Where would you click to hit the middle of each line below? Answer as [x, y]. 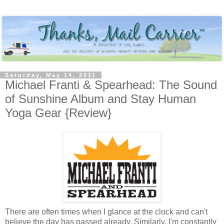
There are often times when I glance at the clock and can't [106, 211]
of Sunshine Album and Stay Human [100, 99]
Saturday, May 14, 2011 [51, 75]
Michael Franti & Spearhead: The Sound [111, 85]
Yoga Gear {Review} [58, 113]
